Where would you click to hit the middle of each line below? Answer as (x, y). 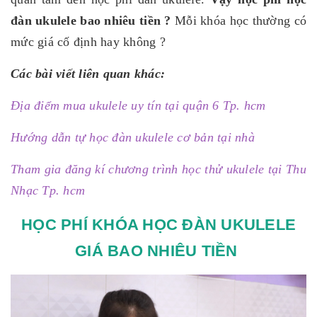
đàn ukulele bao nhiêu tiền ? (91, 21)
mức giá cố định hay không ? (88, 42)
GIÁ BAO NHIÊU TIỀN (158, 251)
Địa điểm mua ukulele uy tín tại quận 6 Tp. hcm (138, 105)
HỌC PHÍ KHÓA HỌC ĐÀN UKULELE (158, 225)
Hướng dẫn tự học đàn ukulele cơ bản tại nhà (133, 137)
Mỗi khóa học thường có (238, 21)
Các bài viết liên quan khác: (88, 74)
